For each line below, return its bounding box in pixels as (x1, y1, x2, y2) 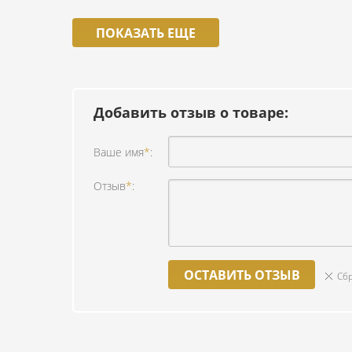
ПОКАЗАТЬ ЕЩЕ (96, 24, 196, 42)
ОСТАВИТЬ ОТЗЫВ (183, 266, 300, 284)
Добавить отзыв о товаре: (93, 103, 288, 122)
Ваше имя (93, 144, 144, 159)
